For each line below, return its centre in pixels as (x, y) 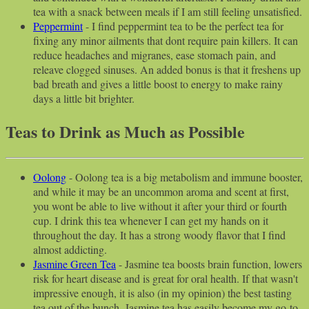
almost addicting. (70, 250)
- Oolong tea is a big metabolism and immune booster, (185, 177)
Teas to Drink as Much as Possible (125, 132)
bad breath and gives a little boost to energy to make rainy (158, 84)
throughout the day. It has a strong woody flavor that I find (159, 235)
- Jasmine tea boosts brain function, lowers (209, 264)
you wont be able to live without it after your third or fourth (160, 206)
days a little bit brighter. (84, 99)
